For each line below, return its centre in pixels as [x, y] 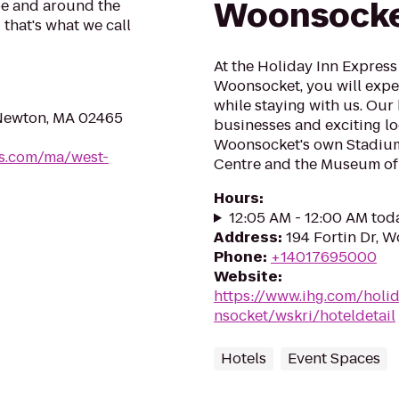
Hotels [244, 358]
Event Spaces [334, 358]
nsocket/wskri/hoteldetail [305, 316]
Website [246, 277]
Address [246, 237]
